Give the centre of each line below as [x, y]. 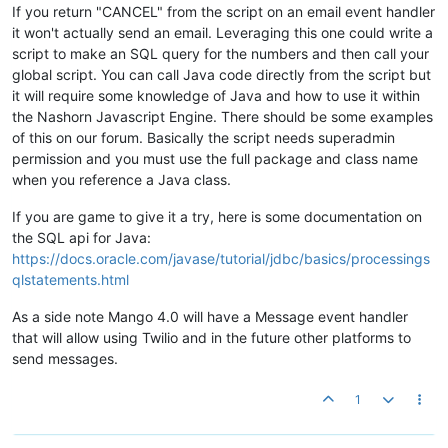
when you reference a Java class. [121, 180]
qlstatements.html [70, 280]
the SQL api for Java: [81, 238]
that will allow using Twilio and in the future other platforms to [211, 338]
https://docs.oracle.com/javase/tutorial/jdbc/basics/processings [221, 259]
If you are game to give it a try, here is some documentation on [217, 217]
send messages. [65, 359]
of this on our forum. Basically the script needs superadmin [203, 138]
